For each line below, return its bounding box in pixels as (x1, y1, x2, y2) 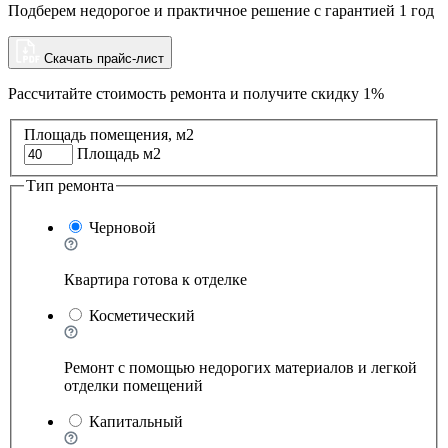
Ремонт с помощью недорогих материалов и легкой (64, 359, 417, 377)
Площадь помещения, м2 (24, 126, 194, 144)
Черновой (89, 219, 156, 237)
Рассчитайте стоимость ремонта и (8, 84, 243, 102)
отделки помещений (64, 377, 203, 395)
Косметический (89, 307, 195, 325)
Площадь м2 (77, 145, 161, 163)
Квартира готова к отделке (64, 271, 247, 289)
